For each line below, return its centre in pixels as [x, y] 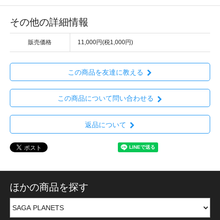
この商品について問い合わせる [105, 98]
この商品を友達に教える [105, 72]
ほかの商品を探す [49, 187]
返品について [105, 124]
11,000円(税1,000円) [105, 42]
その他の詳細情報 [49, 22]
